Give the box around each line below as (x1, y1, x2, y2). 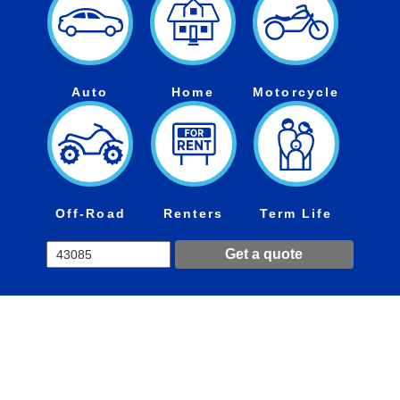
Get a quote (225, 246, 304, 262)
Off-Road (54, 206, 126, 221)
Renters (162, 206, 224, 221)
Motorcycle (253, 85, 340, 100)
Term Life (259, 206, 333, 221)
